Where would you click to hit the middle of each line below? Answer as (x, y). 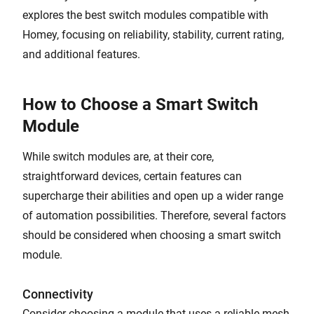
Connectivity (58, 294)
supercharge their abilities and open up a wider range (153, 196)
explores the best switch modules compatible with (145, 15)
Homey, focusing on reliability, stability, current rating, (153, 35)
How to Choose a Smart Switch (140, 104)
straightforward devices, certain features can (132, 176)
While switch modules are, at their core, (118, 157)
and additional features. (81, 54)
